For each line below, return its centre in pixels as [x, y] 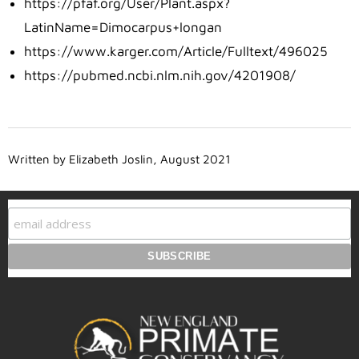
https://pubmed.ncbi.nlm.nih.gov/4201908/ [160, 76]
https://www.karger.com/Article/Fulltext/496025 [176, 52]
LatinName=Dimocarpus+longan [123, 28]
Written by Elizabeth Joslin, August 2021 [119, 159]
